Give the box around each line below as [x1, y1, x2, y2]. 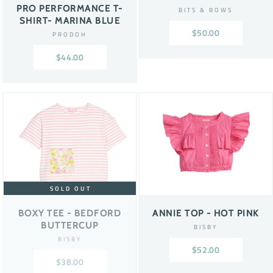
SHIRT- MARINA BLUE [19, 15, 121, 26]
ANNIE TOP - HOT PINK [152, 208, 259, 219]
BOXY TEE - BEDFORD [18, 208, 122, 219]
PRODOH [52, 29, 88, 39]
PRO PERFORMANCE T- [16, 2, 123, 14]
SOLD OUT [49, 183, 91, 194]
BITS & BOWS [178, 4, 233, 15]
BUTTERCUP [41, 220, 99, 232]
